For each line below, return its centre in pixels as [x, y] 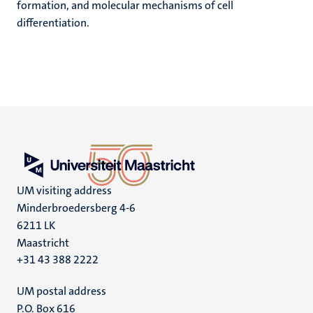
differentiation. [53, 23]
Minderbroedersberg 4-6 [76, 208]
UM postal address [61, 291]
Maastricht [43, 243]
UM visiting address [64, 190]
